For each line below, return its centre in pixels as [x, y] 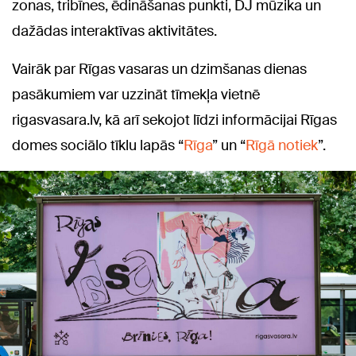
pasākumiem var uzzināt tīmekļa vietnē [136, 95]
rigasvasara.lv [55, 120]
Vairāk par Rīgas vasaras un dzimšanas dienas [159, 70]
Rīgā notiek [282, 146]
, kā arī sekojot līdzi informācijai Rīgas [218, 120]
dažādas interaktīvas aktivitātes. [114, 31]
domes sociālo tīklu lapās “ [98, 146]
